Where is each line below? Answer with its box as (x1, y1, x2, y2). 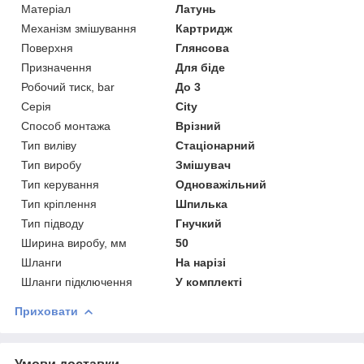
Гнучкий (175, 216, 223, 230)
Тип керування (21, 177, 99, 191)
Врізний (175, 119, 222, 132)
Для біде (175, 60, 226, 74)
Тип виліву (21, 138, 76, 152)
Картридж (175, 21, 233, 35)
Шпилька (175, 197, 228, 210)
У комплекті (175, 275, 243, 288)
